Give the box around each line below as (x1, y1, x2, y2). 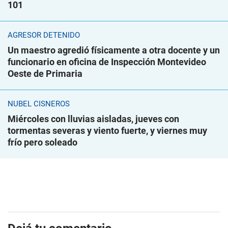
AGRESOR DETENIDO (8, 31, 80, 40)
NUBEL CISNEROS (8, 99, 70, 109)
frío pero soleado (8, 137, 77, 148)
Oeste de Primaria (8, 68, 82, 79)
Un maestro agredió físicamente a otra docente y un (8, 45, 220, 56)
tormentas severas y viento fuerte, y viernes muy (8, 125, 207, 136)
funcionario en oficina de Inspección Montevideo (8, 56, 206, 68)
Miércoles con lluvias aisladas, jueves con (8, 113, 179, 125)
